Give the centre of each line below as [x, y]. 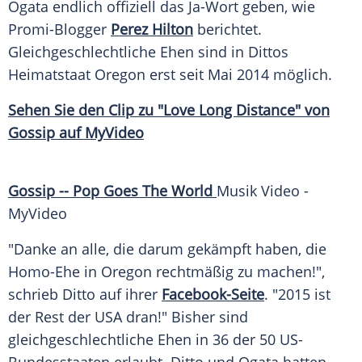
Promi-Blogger [59, 29]
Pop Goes [105, 191]
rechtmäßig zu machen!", [238, 272]
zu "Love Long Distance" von [232, 110]
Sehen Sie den [58, 110]
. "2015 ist [297, 295]
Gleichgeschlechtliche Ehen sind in [128, 52]
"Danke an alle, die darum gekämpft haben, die [167, 249]
